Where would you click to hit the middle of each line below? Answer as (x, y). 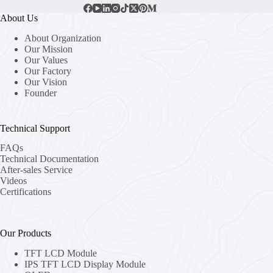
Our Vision (47, 82)
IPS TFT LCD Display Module (85, 264)
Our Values (47, 60)
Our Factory (48, 71)
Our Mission (50, 49)
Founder (41, 93)
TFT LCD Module (61, 253)
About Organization (63, 38)
